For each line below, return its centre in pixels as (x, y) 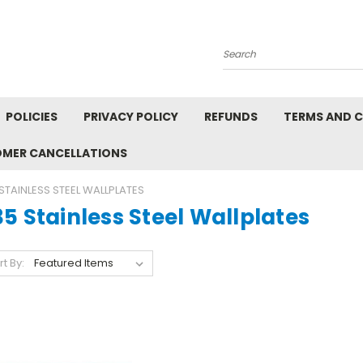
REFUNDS (231, 117)
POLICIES (32, 117)
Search (243, 60)
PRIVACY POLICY (131, 117)
